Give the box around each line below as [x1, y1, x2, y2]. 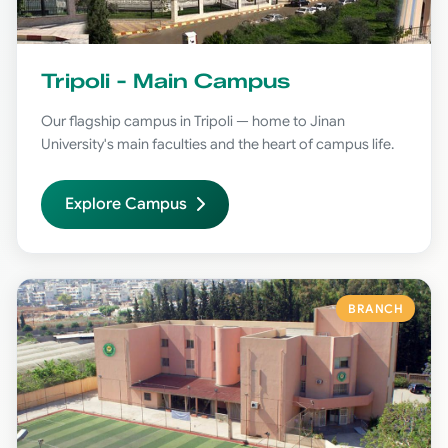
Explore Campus [65, 193, 187, 214]
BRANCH [348, 300, 403, 316]
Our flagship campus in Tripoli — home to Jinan [41, 111, 345, 130]
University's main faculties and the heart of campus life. [41, 134, 394, 153]
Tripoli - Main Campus [41, 68, 290, 93]
